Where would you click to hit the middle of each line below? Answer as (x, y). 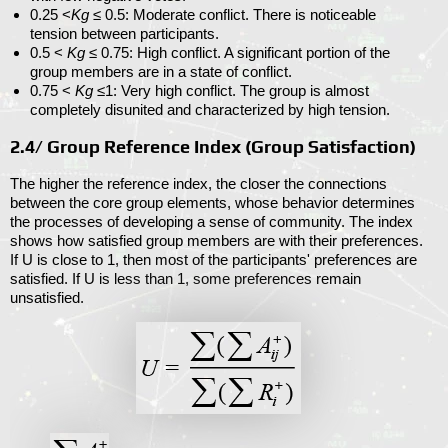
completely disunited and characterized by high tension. (210, 109)
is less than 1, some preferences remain (228, 278)
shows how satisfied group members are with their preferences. (216, 240)
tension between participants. (124, 33)
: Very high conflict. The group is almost (241, 90)
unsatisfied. (47, 297)
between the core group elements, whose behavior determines (212, 202)
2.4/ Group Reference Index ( (130, 146)
